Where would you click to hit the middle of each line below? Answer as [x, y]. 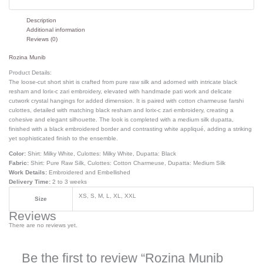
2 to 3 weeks [69, 181]
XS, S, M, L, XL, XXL [108, 195]
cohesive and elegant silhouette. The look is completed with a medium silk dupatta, [122, 119]
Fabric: [19, 163]
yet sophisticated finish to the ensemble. [64, 138]
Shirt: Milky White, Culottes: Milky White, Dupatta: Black [101, 153]
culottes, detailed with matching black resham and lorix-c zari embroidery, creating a [122, 110]
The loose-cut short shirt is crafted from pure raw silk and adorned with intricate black [123, 82]
